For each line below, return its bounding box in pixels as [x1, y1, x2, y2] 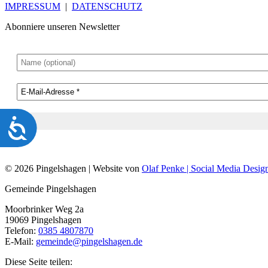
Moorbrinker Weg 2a [5, 204, 84, 215]
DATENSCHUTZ [72, 1, 142, 12]
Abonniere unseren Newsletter [5, 22, 120, 32]
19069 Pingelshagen [5, 215, 81, 226]
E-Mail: [5, 236, 36, 247]
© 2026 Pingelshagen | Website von [5, 163, 142, 174]
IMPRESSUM [5, 1, 60, 12]
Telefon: [5, 226, 38, 236]
